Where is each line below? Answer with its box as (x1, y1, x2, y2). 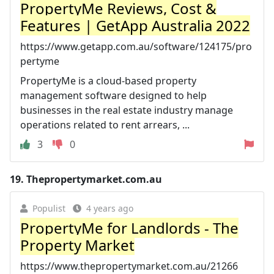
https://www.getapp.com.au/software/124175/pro (20, 39, 252, 53)
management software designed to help (20, 88, 207, 102)
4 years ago (86, 202, 133, 214)
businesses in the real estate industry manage (20, 103, 233, 117)
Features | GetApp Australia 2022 (20, 15, 250, 35)
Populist (32, 202, 65, 214)
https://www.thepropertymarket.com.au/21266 (20, 259, 238, 273)
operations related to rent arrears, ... (20, 117, 190, 131)
